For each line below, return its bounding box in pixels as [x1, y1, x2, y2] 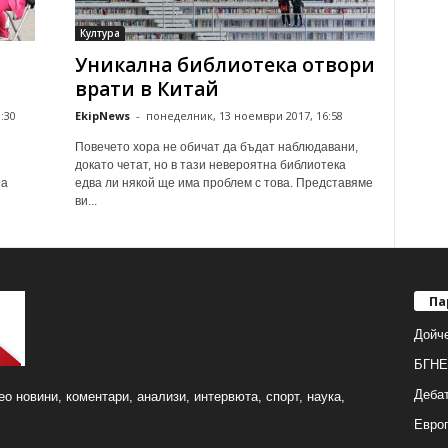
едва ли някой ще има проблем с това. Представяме [74, 176, 373, 190]
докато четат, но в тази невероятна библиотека [74, 158, 346, 172]
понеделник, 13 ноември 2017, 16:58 [145, 108, 343, 123]
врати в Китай [74, 76, 219, 102]
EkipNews [74, 108, 130, 123]
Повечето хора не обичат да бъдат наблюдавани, [74, 140, 358, 154]
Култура [79, 26, 120, 40]
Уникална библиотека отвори [74, 52, 375, 78]
